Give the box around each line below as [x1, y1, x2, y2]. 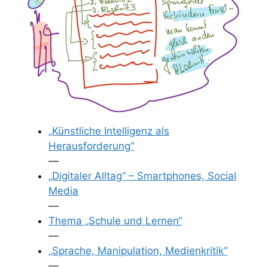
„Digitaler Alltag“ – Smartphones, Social [48, 170, 236, 182]
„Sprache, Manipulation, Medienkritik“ [48, 245, 227, 257]
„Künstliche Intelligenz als [48, 125, 169, 137]
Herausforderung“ [48, 140, 134, 152]
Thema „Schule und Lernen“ [48, 215, 182, 227]
